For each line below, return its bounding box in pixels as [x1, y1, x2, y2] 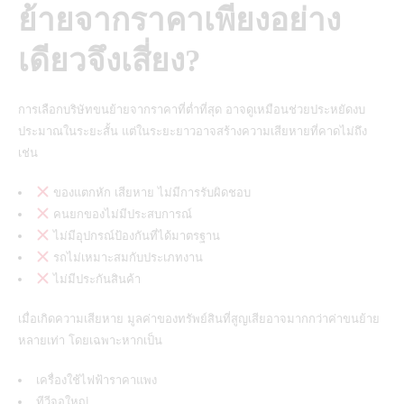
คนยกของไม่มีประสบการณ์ [49, 207, 192, 221]
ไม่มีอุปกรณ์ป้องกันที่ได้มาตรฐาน [49, 228, 220, 243]
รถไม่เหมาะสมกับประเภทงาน [49, 250, 203, 264]
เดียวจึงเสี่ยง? [18, 42, 201, 78]
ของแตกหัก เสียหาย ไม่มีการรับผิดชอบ [49, 185, 251, 199]
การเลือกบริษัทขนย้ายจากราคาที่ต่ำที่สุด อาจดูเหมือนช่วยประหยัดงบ [18, 102, 365, 116]
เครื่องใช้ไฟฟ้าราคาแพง [36, 372, 157, 387]
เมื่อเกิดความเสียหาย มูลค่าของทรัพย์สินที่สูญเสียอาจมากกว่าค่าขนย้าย [18, 311, 380, 326]
